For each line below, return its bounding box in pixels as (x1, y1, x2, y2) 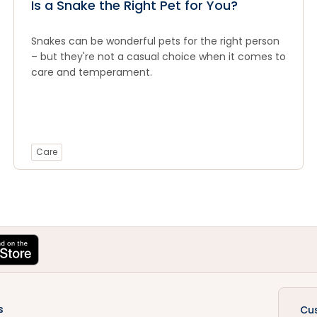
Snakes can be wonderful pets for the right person (30, 34, 279, 48)
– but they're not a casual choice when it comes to (30, 50, 286, 64)
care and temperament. (30, 65, 152, 79)
